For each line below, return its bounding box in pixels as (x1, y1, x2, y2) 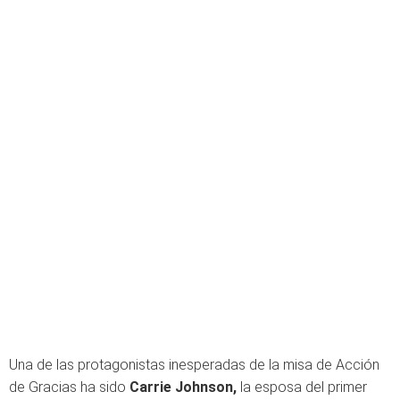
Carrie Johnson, (129, 378, 237, 396)
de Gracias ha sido (9, 378, 129, 396)
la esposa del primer (237, 378, 367, 396)
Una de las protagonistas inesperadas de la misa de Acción (9, 355, 379, 373)
